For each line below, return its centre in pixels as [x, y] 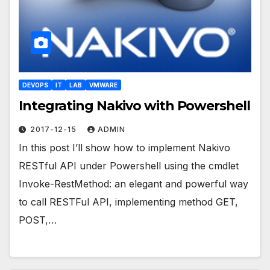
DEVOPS [35, 85]
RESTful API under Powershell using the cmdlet [129, 166]
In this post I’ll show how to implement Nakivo [124, 148]
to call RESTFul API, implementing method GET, [128, 202]
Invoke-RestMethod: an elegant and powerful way [133, 184]
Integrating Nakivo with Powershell [134, 106]
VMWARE [103, 85]
